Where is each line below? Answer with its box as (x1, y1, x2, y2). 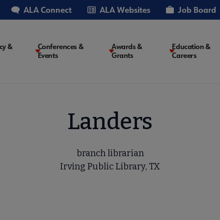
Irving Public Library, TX (60, 161, 160, 172)
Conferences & (37, 42, 84, 52)
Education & (172, 42, 211, 52)
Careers (172, 51, 197, 60)
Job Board (178, 4, 216, 15)
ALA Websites (100, 4, 150, 15)
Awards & (111, 42, 142, 52)
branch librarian (76, 147, 144, 159)
